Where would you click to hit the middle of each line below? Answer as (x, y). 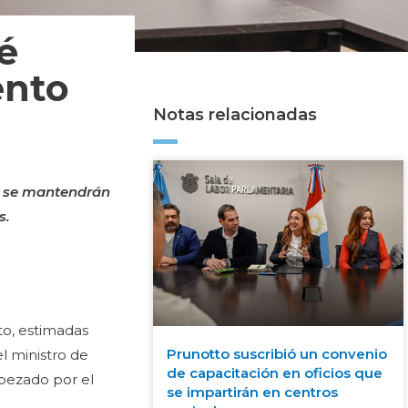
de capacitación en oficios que (274, 372)
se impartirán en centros (252, 392)
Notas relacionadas (235, 115)
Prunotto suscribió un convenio (276, 353)
